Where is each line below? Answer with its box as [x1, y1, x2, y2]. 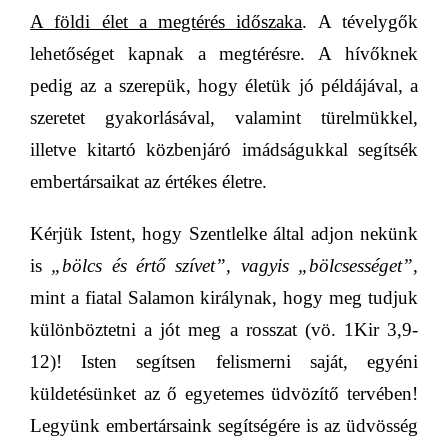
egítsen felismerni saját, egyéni [143, 351, 419, 373]
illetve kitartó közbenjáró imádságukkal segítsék [30, 139, 418, 161]
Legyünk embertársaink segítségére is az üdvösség [30, 415, 418, 437]
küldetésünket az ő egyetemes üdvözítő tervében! [30, 383, 418, 405]
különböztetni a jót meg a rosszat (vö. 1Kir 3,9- [30, 319, 418, 341]
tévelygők [342, 11, 419, 33]
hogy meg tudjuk [283, 287, 419, 309]
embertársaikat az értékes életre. [30, 171, 267, 193]
